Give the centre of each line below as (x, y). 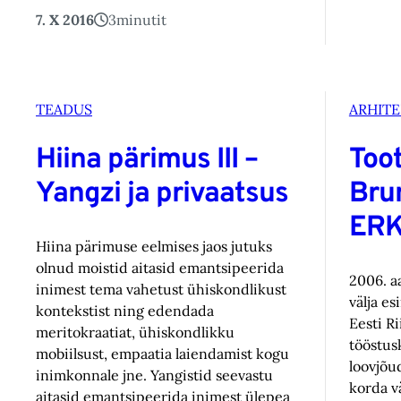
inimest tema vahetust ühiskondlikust (161, 289)
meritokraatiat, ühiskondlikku (135, 332)
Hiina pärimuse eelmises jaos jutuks (154, 246)
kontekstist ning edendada (125, 310)
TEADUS (64, 109)
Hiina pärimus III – (147, 161)
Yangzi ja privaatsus (162, 195)
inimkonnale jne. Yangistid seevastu (154, 375)
